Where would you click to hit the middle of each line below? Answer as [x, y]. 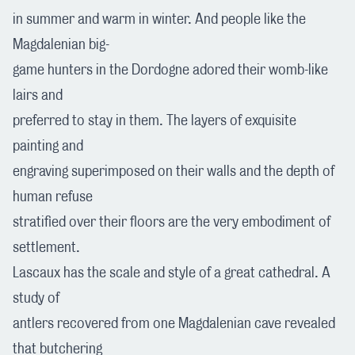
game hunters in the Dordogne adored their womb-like [170, 70]
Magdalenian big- [61, 45]
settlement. [46, 248]
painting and [48, 146]
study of [36, 298]
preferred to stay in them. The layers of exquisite [155, 121]
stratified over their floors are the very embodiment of [172, 222]
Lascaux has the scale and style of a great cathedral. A [172, 273]
